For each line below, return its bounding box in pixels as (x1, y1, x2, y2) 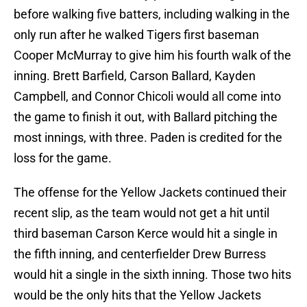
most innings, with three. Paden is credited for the (14, 130, 282, 145)
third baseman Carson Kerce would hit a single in (14, 226, 278, 241)
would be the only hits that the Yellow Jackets (14, 288, 261, 303)
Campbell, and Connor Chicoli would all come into (14, 89, 281, 104)
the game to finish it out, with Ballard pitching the (14, 110, 278, 125)
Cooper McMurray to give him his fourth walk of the (14, 48, 291, 63)
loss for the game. (14, 151, 112, 166)
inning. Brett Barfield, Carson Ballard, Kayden (14, 69, 256, 84)
